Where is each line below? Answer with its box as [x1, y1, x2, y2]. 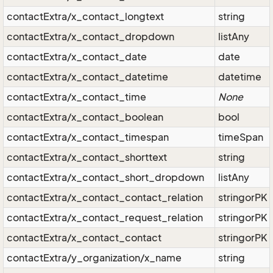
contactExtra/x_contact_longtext [7, 10, 164, 23]
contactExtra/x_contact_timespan [7, 131, 169, 143]
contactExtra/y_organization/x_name [7, 252, 182, 264]
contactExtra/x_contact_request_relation [7, 211, 203, 224]
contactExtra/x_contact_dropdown [7, 30, 174, 43]
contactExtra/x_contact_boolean [7, 111, 163, 123]
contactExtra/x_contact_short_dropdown [7, 171, 204, 183]
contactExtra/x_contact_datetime [7, 71, 168, 83]
